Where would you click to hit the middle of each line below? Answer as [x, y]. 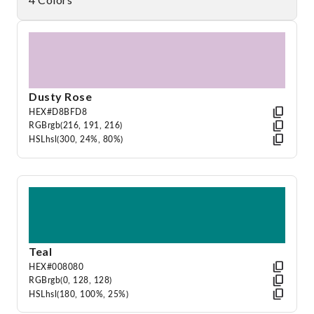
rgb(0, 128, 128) [80, 280]
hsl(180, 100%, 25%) [87, 294]
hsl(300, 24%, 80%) [84, 139]
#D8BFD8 [67, 111]
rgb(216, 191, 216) [85, 125]
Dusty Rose [60, 96]
